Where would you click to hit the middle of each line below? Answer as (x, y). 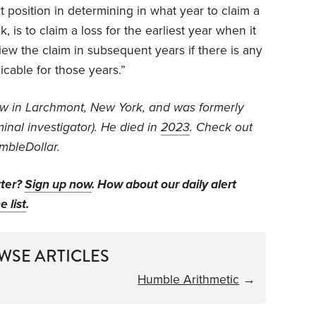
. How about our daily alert (164, 184)
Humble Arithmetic (189, 279)
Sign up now (58, 184)
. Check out (221, 127)
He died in (129, 127)
